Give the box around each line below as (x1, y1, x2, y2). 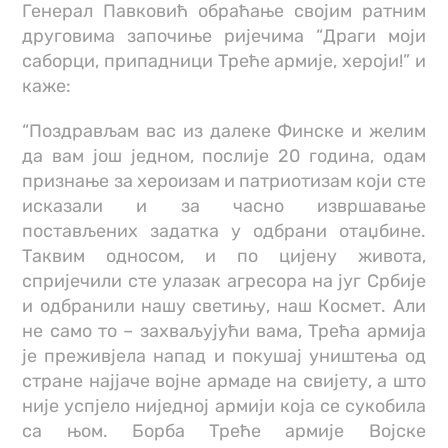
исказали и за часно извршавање (22, 195, 426, 218)
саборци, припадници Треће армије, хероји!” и (22, 50, 426, 73)
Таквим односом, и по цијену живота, (22, 245, 426, 268)
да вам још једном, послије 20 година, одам (22, 145, 426, 168)
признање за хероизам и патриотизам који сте (22, 170, 426, 193)
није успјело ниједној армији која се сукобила (22, 395, 426, 418)
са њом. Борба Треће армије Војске (22, 420, 426, 443)
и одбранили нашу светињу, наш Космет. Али (22, 295, 426, 318)
